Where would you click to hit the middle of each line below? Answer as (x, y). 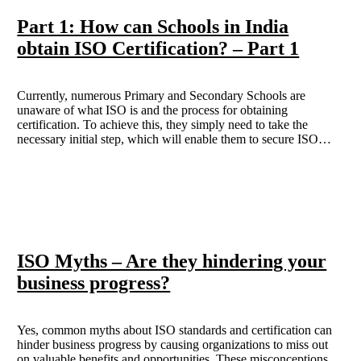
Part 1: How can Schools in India (153, 27)
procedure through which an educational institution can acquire (177, 168)
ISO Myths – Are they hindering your (172, 261)
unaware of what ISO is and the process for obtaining (153, 110)
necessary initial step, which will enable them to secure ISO (168, 139)
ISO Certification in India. (83, 183)
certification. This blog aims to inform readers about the (158, 154)
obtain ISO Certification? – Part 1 (158, 49)
